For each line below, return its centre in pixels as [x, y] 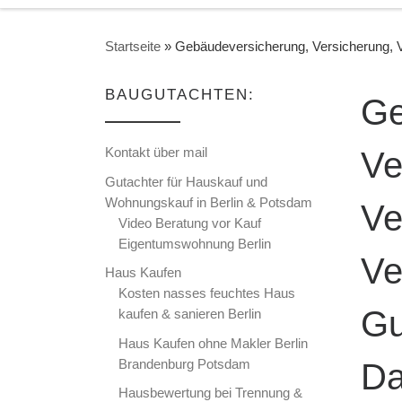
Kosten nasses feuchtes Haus [207, 293]
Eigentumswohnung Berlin [195, 243]
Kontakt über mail [156, 153]
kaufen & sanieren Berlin [190, 314]
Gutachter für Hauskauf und [186, 181]
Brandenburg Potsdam [185, 363]
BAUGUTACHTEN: [180, 95]
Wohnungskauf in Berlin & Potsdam [209, 202]
